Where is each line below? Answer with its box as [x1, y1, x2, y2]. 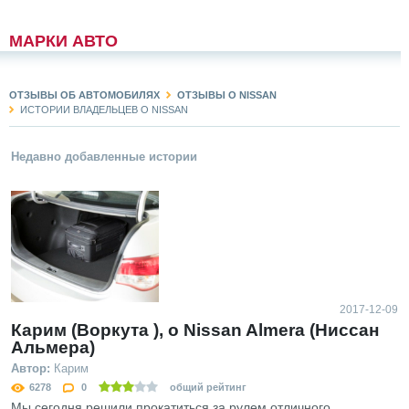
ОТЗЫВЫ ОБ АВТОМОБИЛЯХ [9, 89, 160, 100]
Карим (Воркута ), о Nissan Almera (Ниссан [11, 320, 379, 340]
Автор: [11, 361, 50, 375]
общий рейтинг [167, 381, 246, 393]
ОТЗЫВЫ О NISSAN [177, 89, 277, 100]
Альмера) [11, 337, 95, 357]
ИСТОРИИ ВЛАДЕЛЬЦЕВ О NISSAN [20, 104, 188, 115]
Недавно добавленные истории [11, 150, 197, 163]
